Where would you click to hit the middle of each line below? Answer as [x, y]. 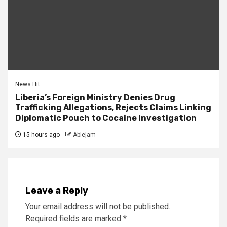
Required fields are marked [74, 218]
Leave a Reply [57, 190]
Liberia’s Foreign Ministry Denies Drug [95, 97]
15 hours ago [41, 135]
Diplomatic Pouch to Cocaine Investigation [106, 118]
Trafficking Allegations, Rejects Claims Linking [113, 107]
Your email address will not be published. [98, 206]
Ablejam [84, 135]
